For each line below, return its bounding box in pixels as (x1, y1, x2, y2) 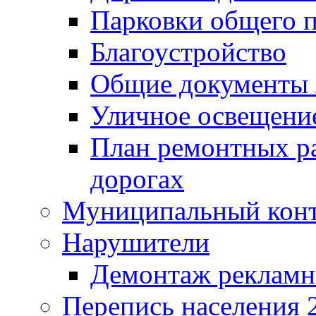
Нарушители (62, 227, 209, 257)
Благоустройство (90, 37, 286, 67)
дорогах (90, 164, 184, 194)
